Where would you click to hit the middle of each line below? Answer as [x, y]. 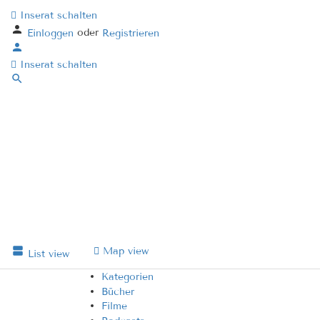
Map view [126, 251]
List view [49, 254]
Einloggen [52, 33]
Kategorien [127, 276]
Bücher [118, 291]
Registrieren [131, 33]
